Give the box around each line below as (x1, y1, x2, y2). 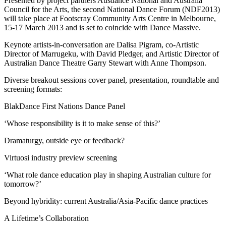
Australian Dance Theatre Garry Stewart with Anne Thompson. (4, 58, 206, 67)
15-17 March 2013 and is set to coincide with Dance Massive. (4, 23, 201, 32)
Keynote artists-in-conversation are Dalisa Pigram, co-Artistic (4, 40, 199, 49)
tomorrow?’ (4, 179, 41, 188)
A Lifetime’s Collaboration (4, 213, 89, 222)
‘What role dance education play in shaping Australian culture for (4, 170, 211, 179)
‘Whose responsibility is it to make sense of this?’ (4, 119, 160, 128)
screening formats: (4, 84, 62, 93)
